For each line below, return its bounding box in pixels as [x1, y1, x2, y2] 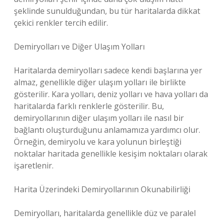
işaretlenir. [14, 160, 54, 171]
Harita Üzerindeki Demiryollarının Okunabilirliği [14, 184, 190, 195]
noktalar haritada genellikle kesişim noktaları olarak [14, 148, 208, 159]
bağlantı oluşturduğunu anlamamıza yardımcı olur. [14, 124, 200, 135]
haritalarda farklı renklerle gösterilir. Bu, [14, 101, 164, 111]
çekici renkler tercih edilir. [14, 17, 108, 28]
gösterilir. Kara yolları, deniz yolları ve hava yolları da [14, 89, 208, 100]
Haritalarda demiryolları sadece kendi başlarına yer [14, 65, 202, 76]
